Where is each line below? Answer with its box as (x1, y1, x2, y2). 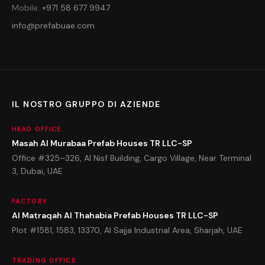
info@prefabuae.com (12, 20, 95, 31)
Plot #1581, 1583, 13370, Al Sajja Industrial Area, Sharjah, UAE (12, 225, 243, 235)
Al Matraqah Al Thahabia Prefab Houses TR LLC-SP (12, 210, 218, 221)
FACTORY (12, 197, 47, 205)
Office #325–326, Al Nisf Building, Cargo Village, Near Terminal (12, 153, 251, 163)
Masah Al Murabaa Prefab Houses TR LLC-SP (12, 138, 192, 148)
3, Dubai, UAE (12, 166, 63, 176)
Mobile (12, 2, 38, 13)
